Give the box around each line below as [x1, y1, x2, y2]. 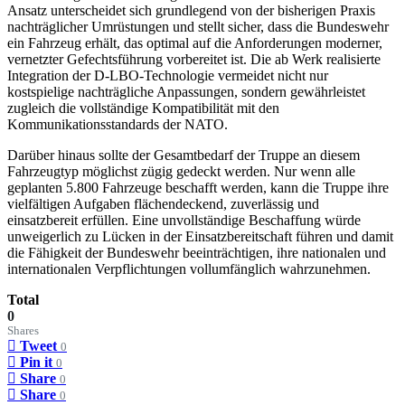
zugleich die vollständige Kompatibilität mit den [7, 100, 279, 117]
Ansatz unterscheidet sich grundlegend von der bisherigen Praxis [7, 3, 375, 19]
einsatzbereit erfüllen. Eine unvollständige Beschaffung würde [7, 212, 361, 229]
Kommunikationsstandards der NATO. [7, 117, 228, 133]
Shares [7, 325, 39, 338]
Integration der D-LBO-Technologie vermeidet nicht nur [7, 68, 328, 84]
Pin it [20, 354, 52, 371]
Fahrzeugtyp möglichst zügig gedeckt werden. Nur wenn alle [7, 164, 355, 180]
